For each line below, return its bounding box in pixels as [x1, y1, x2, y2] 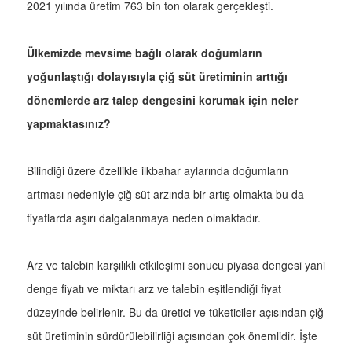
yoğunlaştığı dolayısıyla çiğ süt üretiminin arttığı [27, 68, 288, 85]
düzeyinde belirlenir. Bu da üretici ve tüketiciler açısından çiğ [27, 304, 324, 321]
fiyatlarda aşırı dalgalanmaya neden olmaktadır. [27, 210, 264, 226]
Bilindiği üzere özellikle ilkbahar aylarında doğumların [27, 163, 288, 179]
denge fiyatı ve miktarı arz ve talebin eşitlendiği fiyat [27, 280, 281, 297]
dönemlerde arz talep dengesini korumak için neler [27, 92, 298, 108]
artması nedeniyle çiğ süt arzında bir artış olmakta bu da [27, 186, 304, 203]
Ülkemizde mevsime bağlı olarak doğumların [27, 45, 262, 61]
